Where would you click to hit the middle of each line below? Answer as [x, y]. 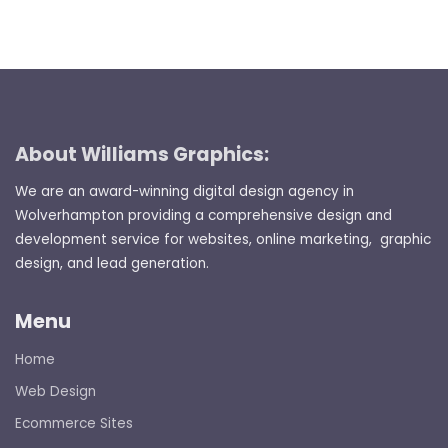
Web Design [55, 391]
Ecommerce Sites [74, 423]
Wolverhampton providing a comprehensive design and [203, 216]
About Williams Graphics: [142, 155]
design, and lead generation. [112, 264]
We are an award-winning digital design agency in [184, 192]
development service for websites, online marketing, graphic [223, 240]
